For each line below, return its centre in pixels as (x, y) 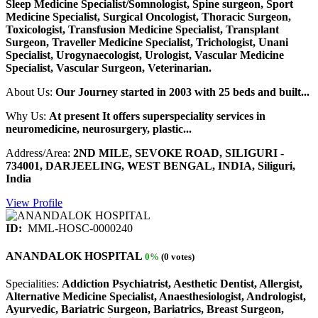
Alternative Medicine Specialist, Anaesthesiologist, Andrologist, (156, 297)
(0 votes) (177, 256)
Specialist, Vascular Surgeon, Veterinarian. (109, 67)
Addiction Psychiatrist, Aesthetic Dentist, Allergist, (182, 284)
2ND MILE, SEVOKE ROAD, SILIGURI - (179, 153)
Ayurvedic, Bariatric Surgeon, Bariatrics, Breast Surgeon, (145, 309)
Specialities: (34, 284)
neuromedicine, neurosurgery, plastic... (99, 128)
